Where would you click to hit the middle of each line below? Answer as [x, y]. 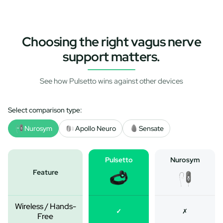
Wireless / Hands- [45, 206]
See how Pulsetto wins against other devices [111, 81]
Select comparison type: [45, 110]
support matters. [111, 56]
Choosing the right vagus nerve [111, 42]
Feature [45, 172]
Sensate [151, 128]
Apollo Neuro [96, 128]
